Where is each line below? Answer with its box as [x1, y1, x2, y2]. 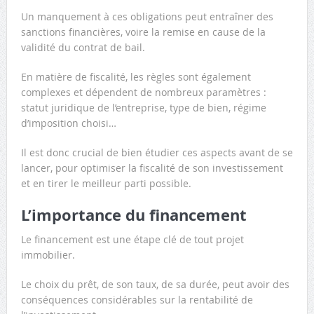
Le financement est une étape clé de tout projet [20, 232, 244, 246]
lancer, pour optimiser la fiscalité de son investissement [20, 161, 283, 175]
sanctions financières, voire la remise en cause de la [20, 25, 266, 39]
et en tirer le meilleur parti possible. [20, 176, 191, 190]
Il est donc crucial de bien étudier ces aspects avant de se [20, 145, 293, 159]
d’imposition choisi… [20, 116, 116, 130]
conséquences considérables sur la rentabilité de [20, 292, 253, 306]
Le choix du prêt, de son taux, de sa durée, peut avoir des [20, 277, 289, 291]
